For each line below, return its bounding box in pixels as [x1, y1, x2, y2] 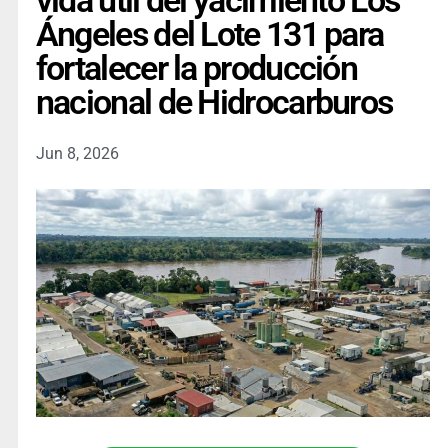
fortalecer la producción [35, 48, 358, 89]
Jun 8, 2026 [35, 144, 119, 164]
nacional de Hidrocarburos [35, 82, 393, 123]
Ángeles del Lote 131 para [35, 14, 384, 55]
